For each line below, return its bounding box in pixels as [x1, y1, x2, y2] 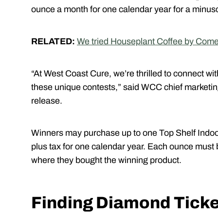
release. [31, 96, 62, 106]
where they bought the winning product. [31, 155, 182, 165]
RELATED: [31, 36, 75, 47]
